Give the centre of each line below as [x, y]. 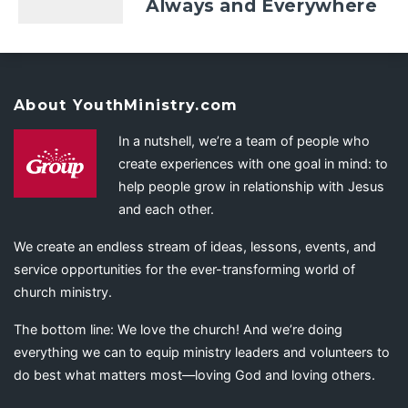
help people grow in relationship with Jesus [251, 186]
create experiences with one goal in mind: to [253, 163]
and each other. [166, 209]
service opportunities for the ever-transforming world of [184, 269]
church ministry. [63, 291]
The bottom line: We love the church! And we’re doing [178, 329]
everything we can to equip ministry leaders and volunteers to [202, 352]
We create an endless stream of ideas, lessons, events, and [195, 246]
